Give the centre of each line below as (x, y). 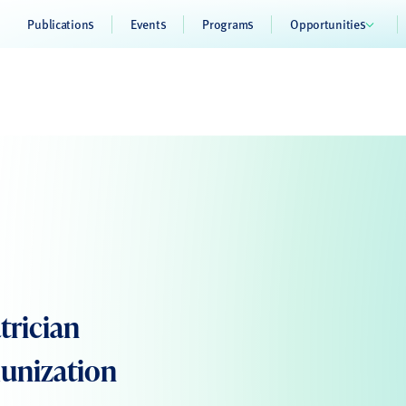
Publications (61, 24)
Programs (228, 24)
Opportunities (328, 24)
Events (148, 24)
